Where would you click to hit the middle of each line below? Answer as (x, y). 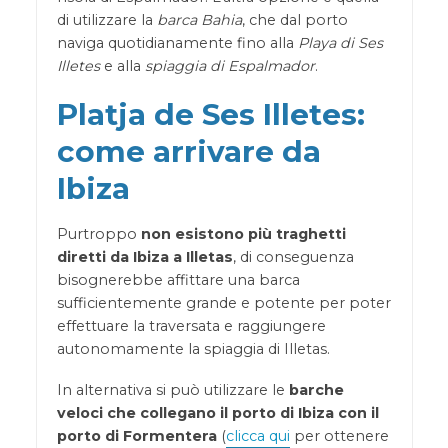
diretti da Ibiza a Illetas (144, 256)
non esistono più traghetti (243, 233)
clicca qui (257, 435)
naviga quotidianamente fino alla (177, 42)
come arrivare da (188, 150)
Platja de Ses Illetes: (210, 113)
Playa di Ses (340, 42)
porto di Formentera (136, 435)
